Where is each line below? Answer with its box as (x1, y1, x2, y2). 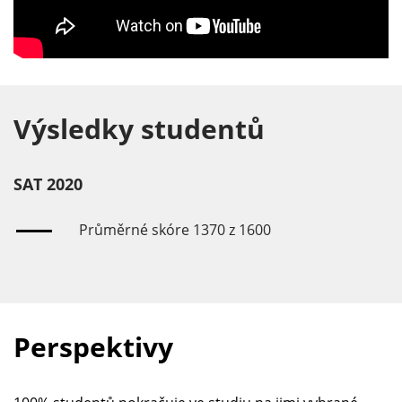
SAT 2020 (13, 173, 83, 196)
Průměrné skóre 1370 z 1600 (79, 220, 271, 240)
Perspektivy (13, 328, 173, 366)
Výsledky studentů (13, 110, 265, 148)
